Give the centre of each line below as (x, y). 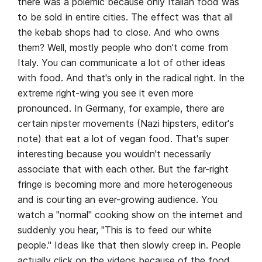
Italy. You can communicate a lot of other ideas (121, 63)
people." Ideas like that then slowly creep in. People (129, 245)
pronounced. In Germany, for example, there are (121, 108)
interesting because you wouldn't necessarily (114, 154)
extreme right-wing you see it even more (106, 93)
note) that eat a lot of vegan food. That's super (123, 139)
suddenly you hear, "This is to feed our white (115, 230)
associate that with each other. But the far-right (123, 169)
